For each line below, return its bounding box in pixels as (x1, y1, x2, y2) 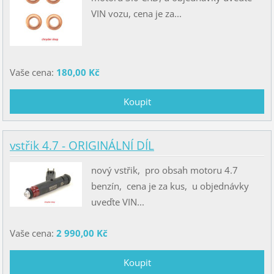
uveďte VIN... (91, 196, 144, 209)
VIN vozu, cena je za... (91, 7, 182, 20)
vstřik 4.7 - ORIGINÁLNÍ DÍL (9, 138, 154, 154)
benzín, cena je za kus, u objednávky (91, 180, 249, 193)
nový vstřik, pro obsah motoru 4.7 (91, 164, 238, 177)
